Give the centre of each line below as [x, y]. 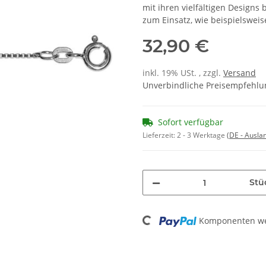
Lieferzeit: [160, 135]
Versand [240, 73]
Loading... [132, 215]
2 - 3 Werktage [202, 135]
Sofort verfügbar [191, 122]
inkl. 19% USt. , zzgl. [183, 73]
